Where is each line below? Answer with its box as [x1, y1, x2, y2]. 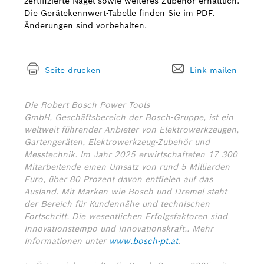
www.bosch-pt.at [109, 236, 178, 246]
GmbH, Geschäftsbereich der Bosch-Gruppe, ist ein [24, 112, 233, 123]
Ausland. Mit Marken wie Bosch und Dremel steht [24, 186, 227, 197]
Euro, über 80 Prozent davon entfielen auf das [24, 174, 213, 184]
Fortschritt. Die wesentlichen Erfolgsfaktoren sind [24, 211, 227, 222]
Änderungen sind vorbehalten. [24, 20, 147, 31]
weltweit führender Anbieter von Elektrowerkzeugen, [24, 124, 239, 135]
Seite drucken [45, 65, 101, 75]
